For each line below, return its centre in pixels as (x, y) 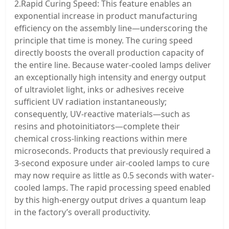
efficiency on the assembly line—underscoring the (111, 28)
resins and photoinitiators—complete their (97, 127)
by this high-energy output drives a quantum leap (110, 200)
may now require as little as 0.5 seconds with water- (114, 176)
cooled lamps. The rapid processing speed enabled (112, 188)
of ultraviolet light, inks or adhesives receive (99, 90)
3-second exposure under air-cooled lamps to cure (112, 163)
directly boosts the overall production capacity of (109, 53)
